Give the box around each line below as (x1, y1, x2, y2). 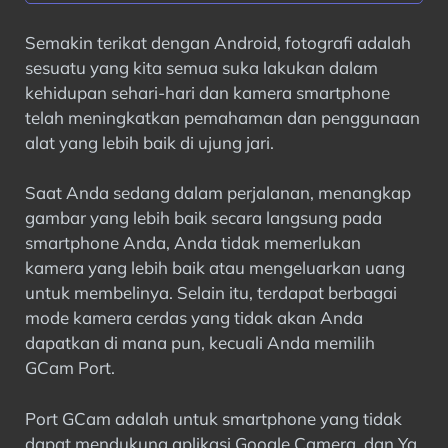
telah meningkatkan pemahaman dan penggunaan (25, 106, 420, 128)
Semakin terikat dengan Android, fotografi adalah (25, 31, 411, 53)
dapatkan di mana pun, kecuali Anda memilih (25, 332, 375, 353)
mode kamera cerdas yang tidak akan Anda (25, 307, 363, 328)
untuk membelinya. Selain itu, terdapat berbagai (25, 282, 397, 303)
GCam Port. (25, 357, 115, 378)
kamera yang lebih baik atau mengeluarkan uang (25, 257, 405, 278)
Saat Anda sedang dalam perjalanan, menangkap (25, 182, 411, 203)
